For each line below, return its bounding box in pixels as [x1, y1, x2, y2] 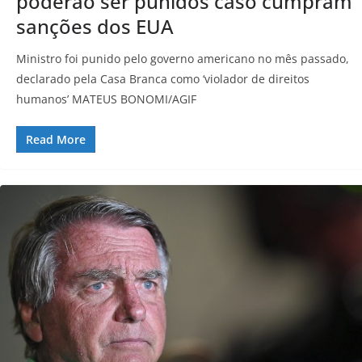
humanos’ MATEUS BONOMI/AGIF [16, 90, 196, 107]
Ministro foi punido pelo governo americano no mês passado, [16, 50, 349, 66]
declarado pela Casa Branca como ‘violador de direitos [16, 70, 309, 86]
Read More [26, 131, 86, 147]
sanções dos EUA [16, 12, 174, 40]
